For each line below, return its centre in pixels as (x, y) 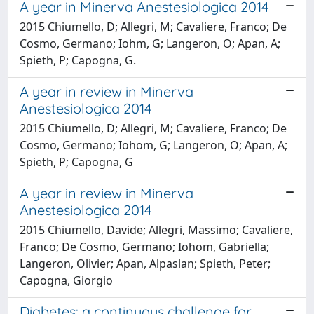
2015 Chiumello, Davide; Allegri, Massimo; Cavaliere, (156, 230)
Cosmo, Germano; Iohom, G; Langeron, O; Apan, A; (153, 145)
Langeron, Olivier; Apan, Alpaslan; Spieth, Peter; (145, 263)
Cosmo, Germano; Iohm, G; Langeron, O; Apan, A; (150, 43)
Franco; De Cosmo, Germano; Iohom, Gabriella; (144, 246)
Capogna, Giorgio (66, 280)
